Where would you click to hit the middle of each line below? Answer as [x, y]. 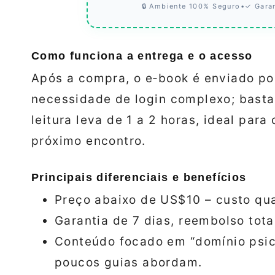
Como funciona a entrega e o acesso [142, 56]
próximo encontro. [89, 141]
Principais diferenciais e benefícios [139, 178]
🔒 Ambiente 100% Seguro [191, 6]
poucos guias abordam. [129, 263]
